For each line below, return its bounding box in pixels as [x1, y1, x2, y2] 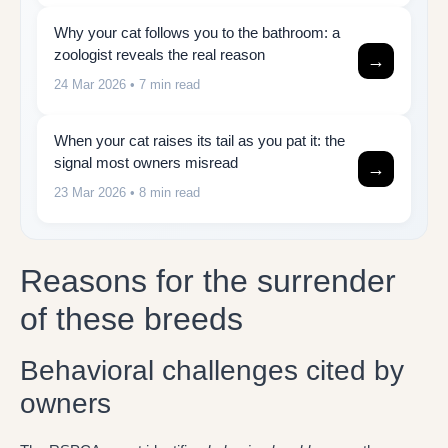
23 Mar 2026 [54, 184, 126, 200]
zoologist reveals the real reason [54, 45, 265, 63]
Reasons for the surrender [20, 263, 396, 300]
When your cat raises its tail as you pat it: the [54, 131, 345, 149]
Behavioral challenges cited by [20, 355, 404, 387]
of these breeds [20, 301, 243, 338]
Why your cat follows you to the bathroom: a [54, 23, 340, 41]
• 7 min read [126, 76, 200, 92]
